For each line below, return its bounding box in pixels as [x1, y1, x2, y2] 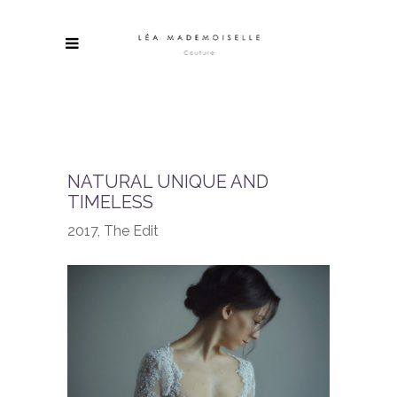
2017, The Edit [67, 222, 160, 239]
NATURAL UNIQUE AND [67, 171, 269, 192]
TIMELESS [67, 191, 154, 213]
